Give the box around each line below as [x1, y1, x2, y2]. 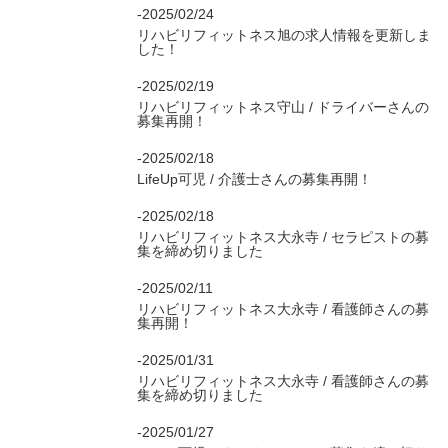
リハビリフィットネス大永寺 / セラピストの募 [137, 229, 429, 245]
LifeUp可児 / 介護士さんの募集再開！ [137, 171, 372, 187]
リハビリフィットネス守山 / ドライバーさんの [137, 99, 429, 115]
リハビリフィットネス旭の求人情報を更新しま [137, 27, 431, 43]
